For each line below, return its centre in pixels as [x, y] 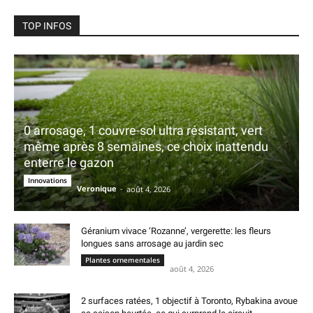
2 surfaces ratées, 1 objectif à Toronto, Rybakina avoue [189, 301]
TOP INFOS [47, 26]
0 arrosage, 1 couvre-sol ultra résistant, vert [143, 131]
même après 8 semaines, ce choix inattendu [146, 147]
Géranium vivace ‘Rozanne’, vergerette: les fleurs [176, 231]
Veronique [97, 189]
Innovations [48, 181]
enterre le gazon [69, 163]
